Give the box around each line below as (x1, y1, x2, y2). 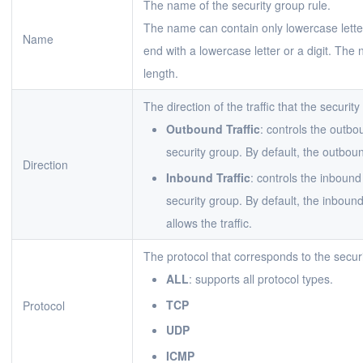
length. (143, 65, 178, 81)
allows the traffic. (166, 214, 252, 231)
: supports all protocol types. (189, 271, 333, 287)
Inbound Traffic (166, 169, 250, 186)
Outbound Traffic (166, 121, 260, 137)
